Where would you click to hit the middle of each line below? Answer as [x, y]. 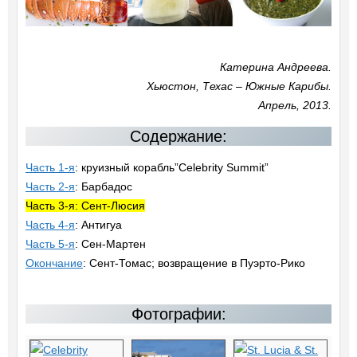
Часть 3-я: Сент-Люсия [85, 206]
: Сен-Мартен [110, 244]
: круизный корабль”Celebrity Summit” [171, 168]
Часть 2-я [50, 187]
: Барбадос [103, 187]
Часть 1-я [50, 168]
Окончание [54, 263]
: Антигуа [98, 225]
